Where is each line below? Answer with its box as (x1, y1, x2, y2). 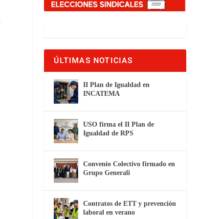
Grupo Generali (83, 169, 131, 176)
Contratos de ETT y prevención (83, 199, 176, 207)
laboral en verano (83, 208, 135, 216)
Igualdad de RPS (83, 129, 134, 137)
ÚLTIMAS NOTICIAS (54, 54, 133, 66)
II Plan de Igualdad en (83, 81, 150, 88)
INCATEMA (83, 89, 120, 97)
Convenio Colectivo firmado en (83, 160, 175, 168)
